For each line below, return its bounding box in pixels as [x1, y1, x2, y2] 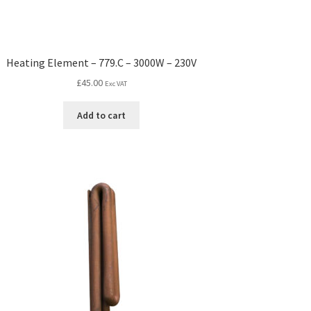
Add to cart [77, 108, 126, 121]
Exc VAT [104, 79, 127, 89]
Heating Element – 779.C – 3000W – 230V [6, 55, 197, 69]
